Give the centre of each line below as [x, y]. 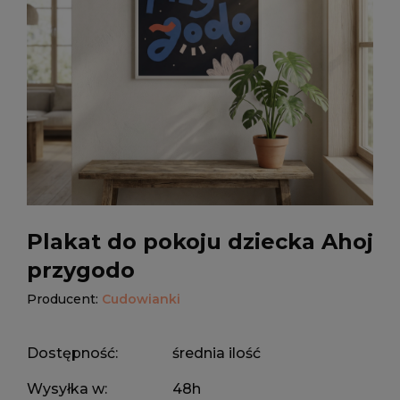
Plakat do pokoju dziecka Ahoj [200, 242]
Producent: [64, 299]
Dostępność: [72, 353]
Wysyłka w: [67, 389]
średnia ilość [217, 353]
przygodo [81, 270]
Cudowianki [141, 299]
